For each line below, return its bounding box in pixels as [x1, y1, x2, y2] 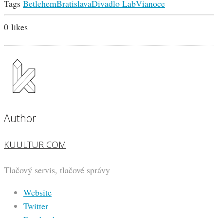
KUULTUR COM [4, 139, 66, 151]
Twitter [23, 200, 48, 212]
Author [4, 111, 36, 126]
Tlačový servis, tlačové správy [4, 164, 110, 176]
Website [23, 186, 52, 199]
